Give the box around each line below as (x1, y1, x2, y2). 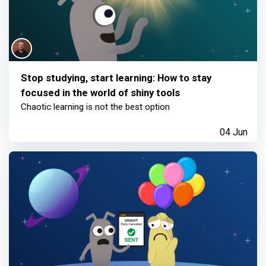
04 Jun (220, 126, 248, 138)
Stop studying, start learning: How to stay (21, 72, 211, 84)
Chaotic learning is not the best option (21, 102, 170, 113)
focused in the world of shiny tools (21, 87, 180, 99)
